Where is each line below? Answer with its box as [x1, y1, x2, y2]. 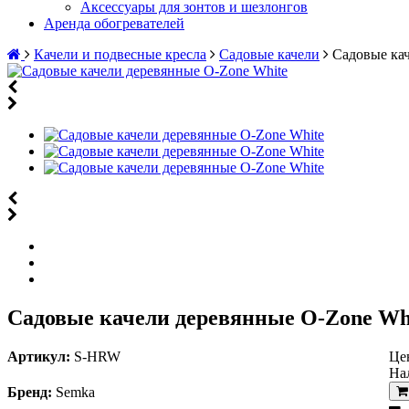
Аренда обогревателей [44, 16, 184, 31]
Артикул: [7, 348, 70, 364]
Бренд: [7, 383, 52, 400]
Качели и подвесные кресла [34, 47, 206, 62]
